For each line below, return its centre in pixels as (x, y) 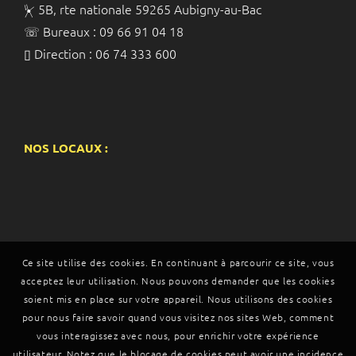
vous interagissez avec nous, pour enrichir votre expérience (178, 336)
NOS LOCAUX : (66, 148)
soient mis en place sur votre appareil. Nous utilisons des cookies (178, 299)
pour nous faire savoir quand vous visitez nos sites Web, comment (178, 317)
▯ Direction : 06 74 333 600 (100, 53)
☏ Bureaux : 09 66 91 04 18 (104, 31)
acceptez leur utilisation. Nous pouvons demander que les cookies (178, 281)
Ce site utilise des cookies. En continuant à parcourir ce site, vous (178, 263)
